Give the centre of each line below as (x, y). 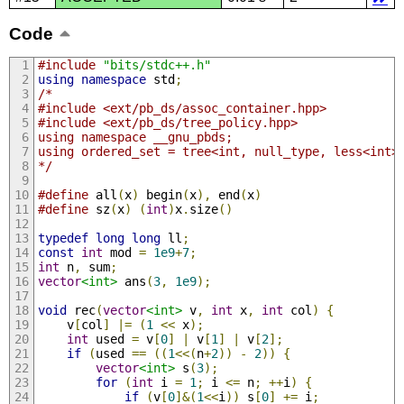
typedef (63, 238)
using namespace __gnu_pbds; (135, 137)
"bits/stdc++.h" (156, 64)
